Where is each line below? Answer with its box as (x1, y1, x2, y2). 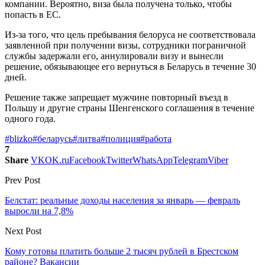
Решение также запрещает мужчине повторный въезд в (5, 92, 228, 102)
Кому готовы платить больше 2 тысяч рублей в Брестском (5, 245, 238, 256)
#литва (73, 133, 101, 144)
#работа (140, 133, 172, 144)
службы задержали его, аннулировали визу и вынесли (5, 50, 224, 61)
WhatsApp (132, 154, 173, 165)
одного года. (5, 113, 56, 124)
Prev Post (5, 174, 40, 185)
